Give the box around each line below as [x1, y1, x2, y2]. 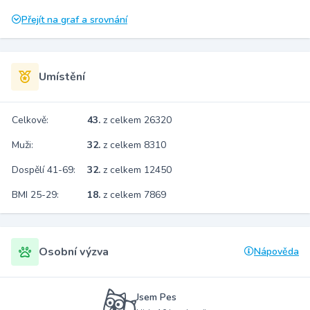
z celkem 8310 [103, 138, 166, 152]
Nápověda [254, 245, 299, 258]
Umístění [39, 69, 85, 84]
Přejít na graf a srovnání [21, 13, 127, 26]
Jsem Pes [136, 290, 177, 304]
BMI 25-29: [12, 188, 59, 201]
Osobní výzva [39, 244, 109, 259]
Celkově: [12, 113, 48, 127]
